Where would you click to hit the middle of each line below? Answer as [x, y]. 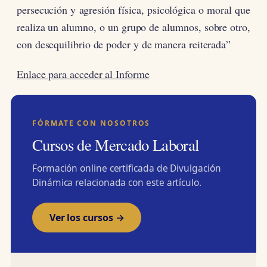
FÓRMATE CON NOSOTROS [91, 123]
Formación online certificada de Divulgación [127, 168]
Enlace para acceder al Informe [83, 74]
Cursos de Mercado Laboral [116, 145]
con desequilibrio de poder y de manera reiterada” [124, 44]
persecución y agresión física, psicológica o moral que [133, 10]
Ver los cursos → [87, 218]
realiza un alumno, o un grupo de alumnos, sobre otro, [133, 27]
